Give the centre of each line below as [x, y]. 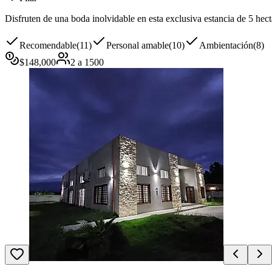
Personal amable [138, 46]
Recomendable [48, 46]
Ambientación [226, 46]
